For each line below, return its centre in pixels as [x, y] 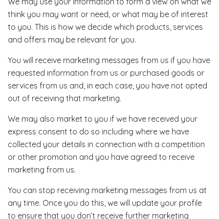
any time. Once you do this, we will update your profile [105, 203]
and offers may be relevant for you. [72, 40]
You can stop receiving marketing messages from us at [107, 190]
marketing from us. [42, 170]
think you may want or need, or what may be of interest [108, 14]
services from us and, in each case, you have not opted [108, 86]
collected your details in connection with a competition [106, 144]
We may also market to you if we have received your [103, 119]
